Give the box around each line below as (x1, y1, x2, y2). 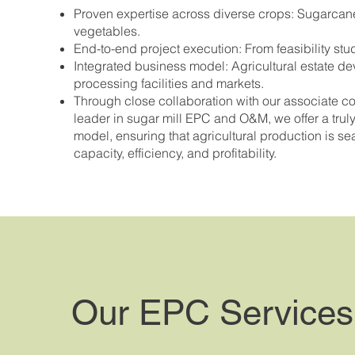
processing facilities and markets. (74, 74, 265, 91)
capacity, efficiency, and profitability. (74, 144, 277, 161)
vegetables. (74, 22, 141, 39)
